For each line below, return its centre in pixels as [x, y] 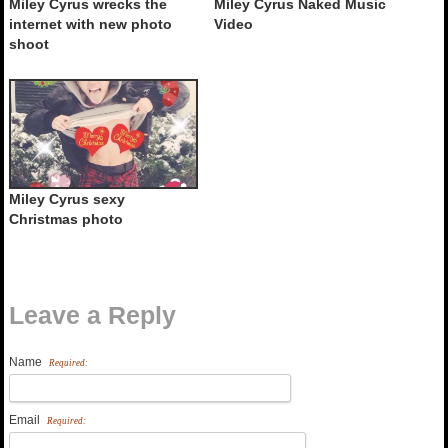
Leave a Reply [92, 314]
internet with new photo [90, 24]
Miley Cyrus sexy [67, 198]
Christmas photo [66, 218]
